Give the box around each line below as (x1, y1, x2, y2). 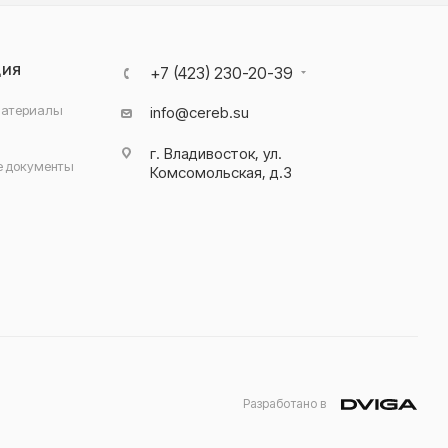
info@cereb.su (149, 103, 249, 122)
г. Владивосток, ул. (149, 144, 282, 163)
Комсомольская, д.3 (149, 163, 292, 182)
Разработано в (243, 396, 326, 411)
